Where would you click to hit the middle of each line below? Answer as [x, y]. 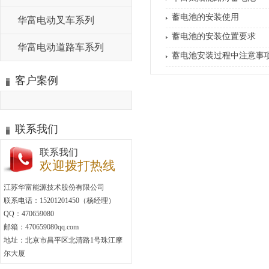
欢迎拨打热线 [77, 166]
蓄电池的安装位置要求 [214, 36]
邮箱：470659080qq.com [41, 227]
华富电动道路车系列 [61, 47]
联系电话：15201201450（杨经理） [59, 201]
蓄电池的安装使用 [205, 17]
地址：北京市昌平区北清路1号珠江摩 [63, 240]
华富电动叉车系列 [56, 20]
